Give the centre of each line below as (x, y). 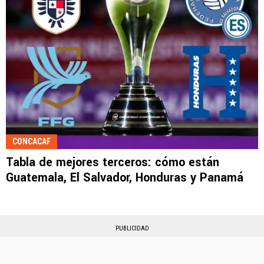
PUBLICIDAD (132, 228)
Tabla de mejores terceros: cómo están (113, 162)
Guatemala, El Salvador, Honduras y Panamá (125, 177)
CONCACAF (32, 141)
